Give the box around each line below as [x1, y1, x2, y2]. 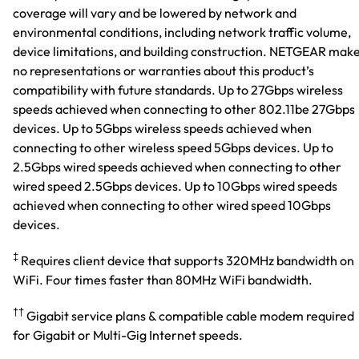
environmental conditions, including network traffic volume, [13, 23, 351, 40]
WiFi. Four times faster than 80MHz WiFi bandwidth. [13, 271, 313, 288]
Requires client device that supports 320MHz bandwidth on [18, 252, 354, 268]
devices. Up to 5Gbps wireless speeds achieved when [13, 119, 312, 136]
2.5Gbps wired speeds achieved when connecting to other [13, 158, 341, 175]
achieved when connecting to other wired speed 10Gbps [13, 196, 331, 213]
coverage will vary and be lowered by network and [13, 4, 296, 21]
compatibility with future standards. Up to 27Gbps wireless [13, 81, 343, 98]
